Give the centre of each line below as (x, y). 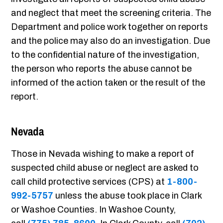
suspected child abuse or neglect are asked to (105, 168)
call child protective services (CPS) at (89, 182)
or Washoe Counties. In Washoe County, (94, 210)
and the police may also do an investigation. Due (111, 41)
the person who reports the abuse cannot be (102, 69)
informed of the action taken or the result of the (108, 83)
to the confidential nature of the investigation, (105, 55)
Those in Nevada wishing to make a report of (103, 154)
